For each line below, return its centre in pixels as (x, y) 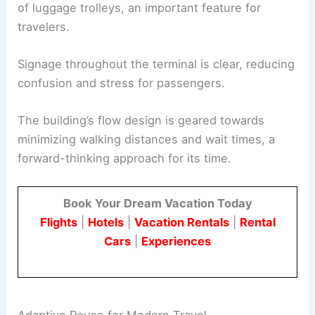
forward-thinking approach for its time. (125, 159)
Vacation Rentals (181, 223)
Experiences (176, 242)
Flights (58, 223)
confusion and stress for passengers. (122, 83)
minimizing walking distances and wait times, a (147, 140)
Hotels (105, 223)
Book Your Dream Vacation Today (157, 204)
